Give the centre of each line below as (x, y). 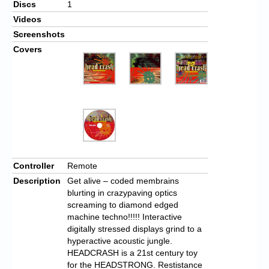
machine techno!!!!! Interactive (125, 216)
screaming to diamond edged (123, 204)
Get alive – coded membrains (123, 180)
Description (37, 180)
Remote (82, 165)
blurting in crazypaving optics (122, 192)
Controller (34, 165)
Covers (28, 49)
